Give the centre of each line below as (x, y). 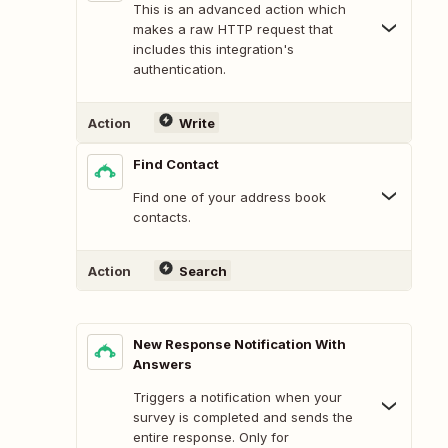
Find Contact (176, 164)
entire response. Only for (211, 437)
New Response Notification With (239, 344)
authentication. (179, 69)
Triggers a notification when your (237, 397)
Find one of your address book (229, 197)
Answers (162, 364)
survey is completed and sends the (243, 417)
